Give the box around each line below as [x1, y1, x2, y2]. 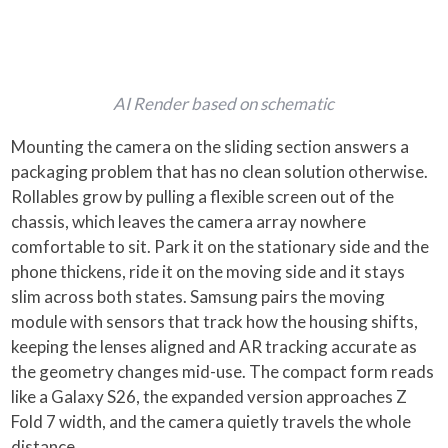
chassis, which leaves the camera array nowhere [11, 210, 367, 232]
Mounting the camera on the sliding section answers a [11, 135, 410, 157]
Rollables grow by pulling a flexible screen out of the [11, 185, 395, 207]
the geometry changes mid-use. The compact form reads [11, 360, 435, 382]
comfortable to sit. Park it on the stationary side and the [11, 235, 430, 257]
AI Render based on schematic [113, 92, 335, 114]
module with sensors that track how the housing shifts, [11, 310, 419, 332]
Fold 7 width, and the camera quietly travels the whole [11, 410, 412, 432]
